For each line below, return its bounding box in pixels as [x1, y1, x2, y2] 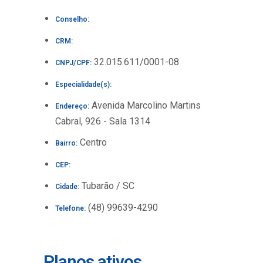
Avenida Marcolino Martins [89, 100, 201, 111]
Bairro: [55, 139, 77, 147]
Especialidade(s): [55, 80, 112, 89]
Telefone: [55, 204, 86, 213]
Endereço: [55, 102, 89, 110]
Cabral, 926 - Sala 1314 [55, 116, 150, 127]
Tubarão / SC [79, 180, 134, 191]
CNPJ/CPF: [55, 59, 92, 67]
